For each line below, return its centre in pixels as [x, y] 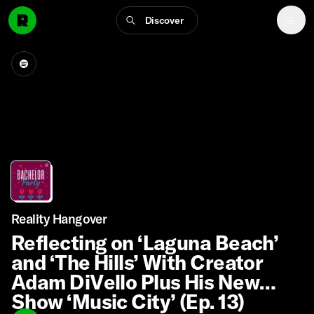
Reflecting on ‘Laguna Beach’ [145, 243]
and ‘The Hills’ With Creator [137, 262]
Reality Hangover [59, 219]
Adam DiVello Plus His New [135, 282]
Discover [164, 20]
